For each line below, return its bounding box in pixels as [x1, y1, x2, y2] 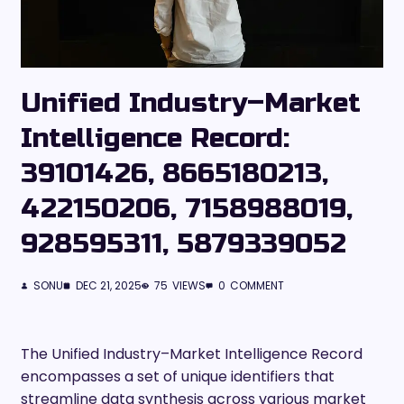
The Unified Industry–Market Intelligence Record [21, 343, 363, 364]
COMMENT [230, 277, 284, 293]
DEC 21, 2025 [76, 277, 142, 293]
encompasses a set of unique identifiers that [21, 365, 335, 387]
